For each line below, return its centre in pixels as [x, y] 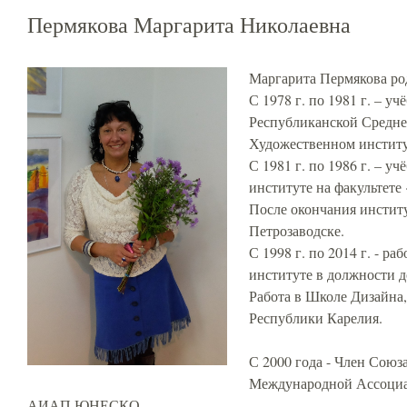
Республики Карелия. [316, 318]
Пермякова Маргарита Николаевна [189, 25]
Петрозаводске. [297, 230]
